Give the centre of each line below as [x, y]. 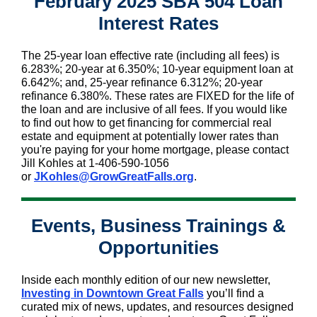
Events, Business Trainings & [158, 226]
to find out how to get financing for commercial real [146, 123]
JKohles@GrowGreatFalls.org [114, 177]
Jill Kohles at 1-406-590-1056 [95, 163]
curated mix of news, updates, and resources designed [157, 307]
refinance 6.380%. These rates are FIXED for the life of [157, 96]
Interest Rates [158, 23]
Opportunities [158, 248]
